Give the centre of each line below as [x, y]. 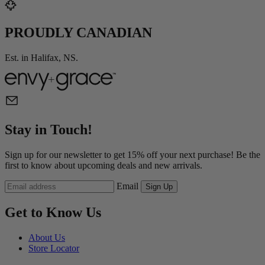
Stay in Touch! [49, 130]
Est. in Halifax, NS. [41, 58]
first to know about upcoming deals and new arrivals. [104, 166]
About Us [47, 237]
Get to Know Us [53, 213]
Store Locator [54, 248]
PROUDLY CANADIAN [78, 33]
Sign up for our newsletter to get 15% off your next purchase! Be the [132, 155]
